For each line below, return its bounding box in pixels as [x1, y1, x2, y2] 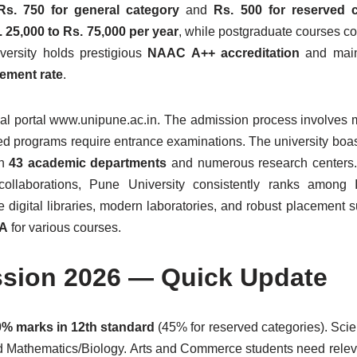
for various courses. [8, 221, 121, 234]
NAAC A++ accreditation [147, 46, 300, 60]
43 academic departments [9, 156, 167, 170]
